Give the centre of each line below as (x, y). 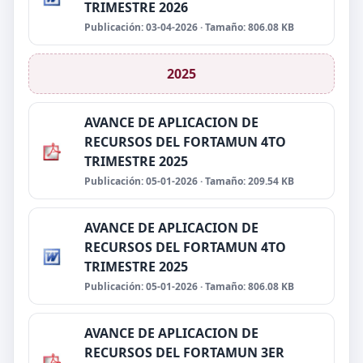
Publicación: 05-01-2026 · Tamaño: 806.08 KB (189, 286)
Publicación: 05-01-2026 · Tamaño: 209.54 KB (189, 181)
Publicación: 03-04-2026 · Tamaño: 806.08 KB (189, 27)
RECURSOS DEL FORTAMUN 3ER (184, 352)
